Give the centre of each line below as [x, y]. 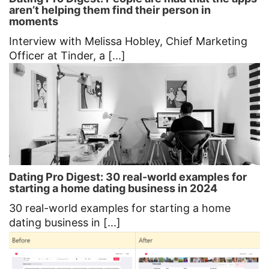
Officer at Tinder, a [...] [67, 56]
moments [34, 22]
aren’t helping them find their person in [110, 10]
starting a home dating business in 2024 [113, 189]
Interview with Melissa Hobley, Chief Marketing [128, 41]
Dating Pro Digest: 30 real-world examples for [128, 177]
